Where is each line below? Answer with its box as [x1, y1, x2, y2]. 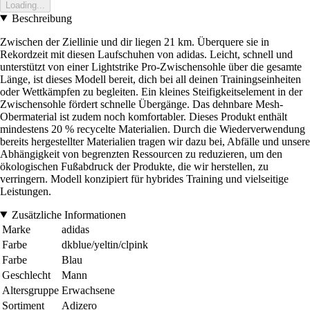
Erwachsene [62, 284, 115, 296]
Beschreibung [11, 12, 72, 24]
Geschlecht [2, 268, 51, 281]
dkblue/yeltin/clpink [62, 238, 148, 250]
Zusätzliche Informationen [11, 208, 126, 221]
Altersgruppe [2, 284, 59, 296]
